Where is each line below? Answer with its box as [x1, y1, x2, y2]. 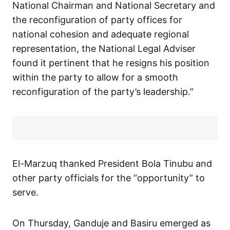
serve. [12, 187, 39, 198]
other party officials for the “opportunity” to [12, 172, 205, 184]
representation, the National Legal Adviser [12, 43, 196, 54]
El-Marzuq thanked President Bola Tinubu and [12, 158, 212, 169]
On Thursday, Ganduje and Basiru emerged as [12, 218, 210, 229]
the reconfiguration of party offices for [12, 14, 182, 26]
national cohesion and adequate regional [12, 29, 189, 40]
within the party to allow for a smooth [12, 72, 178, 83]
